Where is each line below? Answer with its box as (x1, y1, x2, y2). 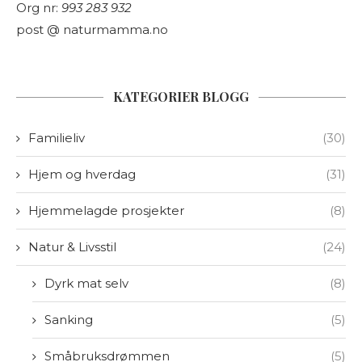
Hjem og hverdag (28, 166, 136, 182)
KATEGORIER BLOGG (113, 87, 249, 105)
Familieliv (28, 129, 85, 145)
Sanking (44, 311, 93, 327)
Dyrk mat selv (44, 275, 128, 291)
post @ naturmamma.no (16, 21, 168, 37)
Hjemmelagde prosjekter (28, 202, 184, 218)
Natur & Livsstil (28, 238, 116, 255)
